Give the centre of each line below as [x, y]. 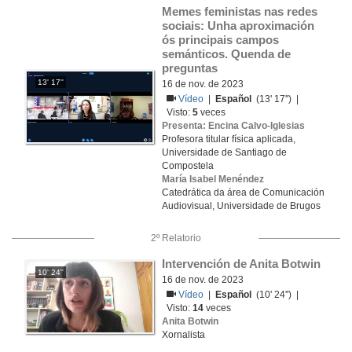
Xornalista [183, 335]
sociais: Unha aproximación [238, 26]
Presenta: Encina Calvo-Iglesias [233, 126]
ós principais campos [220, 40]
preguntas [190, 68]
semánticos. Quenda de [226, 54]
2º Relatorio [176, 238]
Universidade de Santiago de [224, 152]
